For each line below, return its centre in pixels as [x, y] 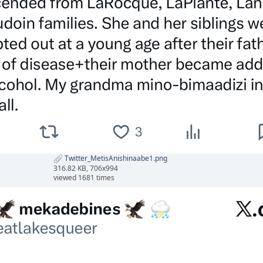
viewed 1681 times [84, 178]
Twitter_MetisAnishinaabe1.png [115, 159]
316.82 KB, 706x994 [86, 168]
